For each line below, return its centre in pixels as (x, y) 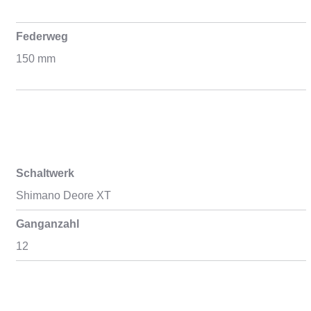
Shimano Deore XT (63, 195)
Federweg (42, 36)
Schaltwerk (45, 173)
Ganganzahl (47, 224)
